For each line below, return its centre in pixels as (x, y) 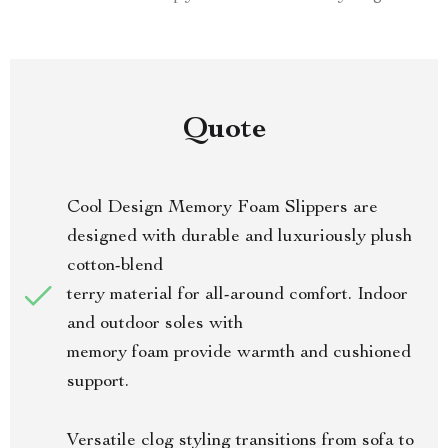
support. (98, 382)
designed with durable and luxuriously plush (239, 237)
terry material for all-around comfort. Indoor (237, 295)
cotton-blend (115, 266)
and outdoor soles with (155, 324)
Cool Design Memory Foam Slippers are (222, 208)
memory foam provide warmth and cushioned (239, 353)
